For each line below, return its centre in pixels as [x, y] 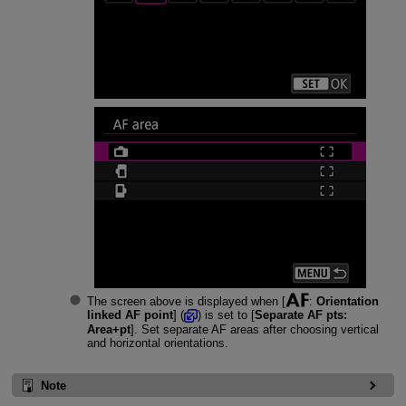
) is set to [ [227, 314]
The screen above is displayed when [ [186, 301]
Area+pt [108, 330]
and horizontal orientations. [157, 343]
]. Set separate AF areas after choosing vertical [254, 330]
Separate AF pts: [301, 314]
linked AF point [130, 314]
